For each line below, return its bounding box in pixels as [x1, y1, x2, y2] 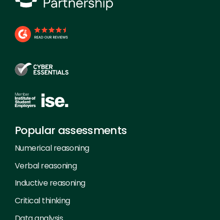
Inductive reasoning [15, 177, 85, 189]
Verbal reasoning [15, 160, 77, 171]
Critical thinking [15, 195, 70, 207]
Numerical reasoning [15, 142, 89, 154]
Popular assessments [15, 122, 127, 138]
